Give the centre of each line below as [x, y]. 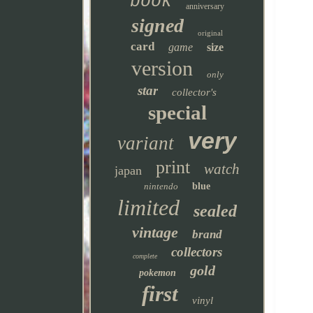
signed [158, 26]
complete [145, 256]
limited [149, 208]
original [211, 33]
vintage [155, 232]
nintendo [161, 186]
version [162, 68]
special [177, 112]
